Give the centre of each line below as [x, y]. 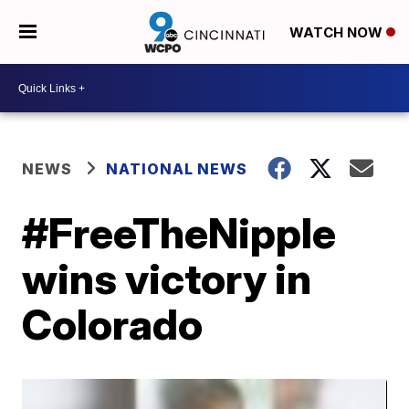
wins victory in [167, 278]
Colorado [113, 324]
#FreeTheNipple [179, 233]
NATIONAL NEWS [177, 169]
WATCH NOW [337, 33]
